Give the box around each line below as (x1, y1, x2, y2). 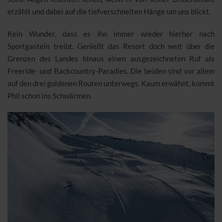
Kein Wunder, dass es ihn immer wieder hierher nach (7, 29, 215, 39)
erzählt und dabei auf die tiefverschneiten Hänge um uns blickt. (7, 7, 211, 16)
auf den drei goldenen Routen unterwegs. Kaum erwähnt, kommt (7, 79, 215, 88)
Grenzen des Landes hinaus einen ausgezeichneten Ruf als (7, 54, 215, 63)
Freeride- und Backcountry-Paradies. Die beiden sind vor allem (7, 66, 215, 76)
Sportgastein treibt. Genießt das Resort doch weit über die (7, 42, 215, 51)
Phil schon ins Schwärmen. (7, 91, 92, 101)
